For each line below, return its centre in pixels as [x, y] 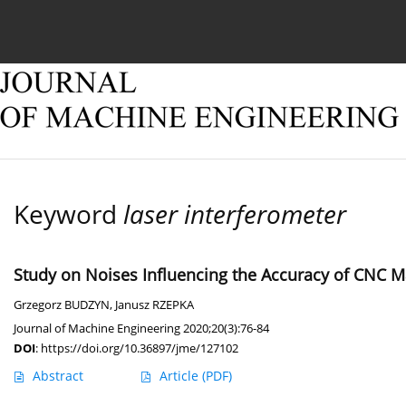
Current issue [82, 25]
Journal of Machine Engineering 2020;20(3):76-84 [141, 329]
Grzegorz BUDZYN [62, 305]
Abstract [58, 376]
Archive [286, 25]
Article [181, 376]
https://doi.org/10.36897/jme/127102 [140, 348]
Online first [193, 25]
